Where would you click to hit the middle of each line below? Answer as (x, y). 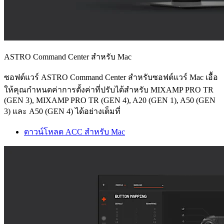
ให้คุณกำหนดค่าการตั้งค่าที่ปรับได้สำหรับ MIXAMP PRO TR (109, 89)
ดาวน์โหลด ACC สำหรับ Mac (74, 131)
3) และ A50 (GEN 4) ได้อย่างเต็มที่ (62, 111)
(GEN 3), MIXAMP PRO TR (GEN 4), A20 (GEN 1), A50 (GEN (110, 100)
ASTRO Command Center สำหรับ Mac (68, 56)
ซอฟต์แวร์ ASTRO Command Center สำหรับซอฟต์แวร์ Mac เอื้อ (111, 77)
